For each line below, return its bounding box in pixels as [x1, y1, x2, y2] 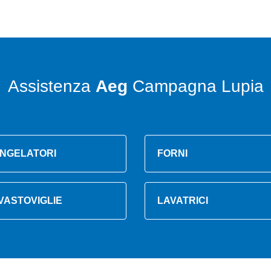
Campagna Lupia [127, 77, 264, 96]
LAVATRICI [157, 195, 208, 206]
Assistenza [7, 77, 96, 96]
